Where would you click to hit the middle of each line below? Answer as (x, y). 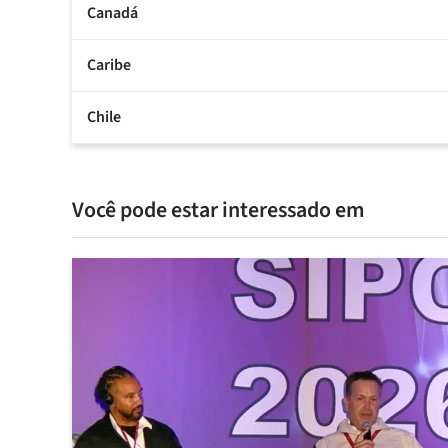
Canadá (112, 13)
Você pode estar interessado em (218, 210)
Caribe (109, 65)
